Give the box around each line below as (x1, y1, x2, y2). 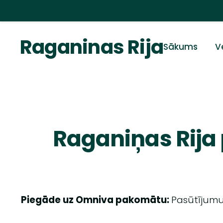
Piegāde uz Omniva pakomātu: (20, 193, 171, 207)
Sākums (163, 40, 198, 53)
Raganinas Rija (20, 33, 164, 61)
